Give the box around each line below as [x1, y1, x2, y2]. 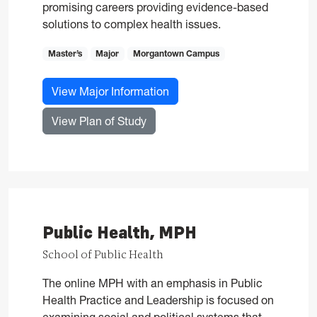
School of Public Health [42, 248, 163, 263]
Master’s [47, 47, 82, 59]
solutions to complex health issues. [42, 16, 221, 31]
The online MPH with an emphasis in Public [42, 276, 263, 291]
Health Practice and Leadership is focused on [42, 293, 274, 308]
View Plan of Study [52, 114, 146, 129]
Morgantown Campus [132, 47, 219, 59]
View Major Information [52, 84, 169, 99]
